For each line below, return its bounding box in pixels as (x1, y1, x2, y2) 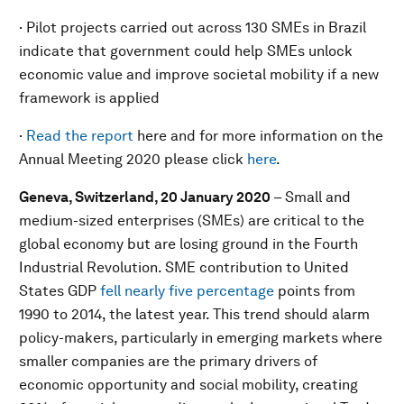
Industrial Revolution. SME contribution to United (19, 259, 349, 276)
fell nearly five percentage (100, 282, 274, 299)
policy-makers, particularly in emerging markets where (19, 329, 382, 346)
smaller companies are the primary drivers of (19, 353, 317, 370)
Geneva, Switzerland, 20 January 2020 (19, 188, 273, 206)
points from (274, 282, 355, 299)
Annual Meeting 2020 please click (19, 151, 247, 168)
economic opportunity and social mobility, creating (19, 376, 358, 393)
